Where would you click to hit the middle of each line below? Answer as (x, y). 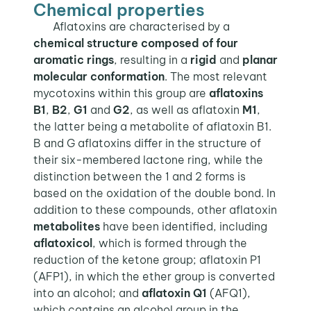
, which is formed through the (169, 243)
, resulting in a (152, 60)
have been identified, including (183, 227)
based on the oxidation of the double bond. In (154, 193)
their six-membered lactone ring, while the (148, 160)
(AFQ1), (228, 293)
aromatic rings (73, 60)
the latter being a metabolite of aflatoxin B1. (152, 127)
